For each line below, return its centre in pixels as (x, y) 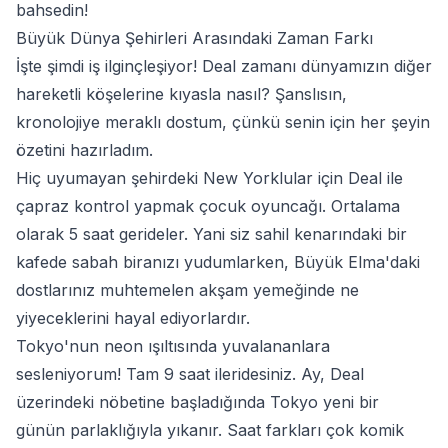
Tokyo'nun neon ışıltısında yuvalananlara (173, 346)
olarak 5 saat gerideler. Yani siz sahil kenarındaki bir (211, 234)
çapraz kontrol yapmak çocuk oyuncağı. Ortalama (208, 206)
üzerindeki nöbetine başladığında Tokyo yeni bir (197, 402)
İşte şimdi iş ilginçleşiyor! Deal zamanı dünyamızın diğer (224, 66)
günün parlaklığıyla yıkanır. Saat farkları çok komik (210, 430)
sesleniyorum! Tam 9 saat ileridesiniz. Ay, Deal (190, 374)
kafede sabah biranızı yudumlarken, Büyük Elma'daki (218, 262)
